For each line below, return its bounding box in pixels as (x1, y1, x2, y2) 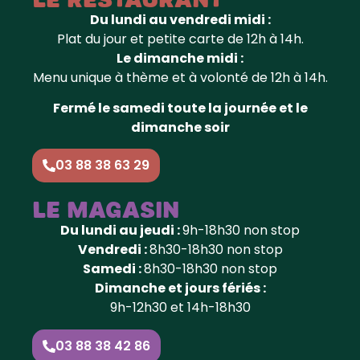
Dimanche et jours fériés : (94, 279, 266, 298)
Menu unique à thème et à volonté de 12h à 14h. (32, 67, 328, 87)
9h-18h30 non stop (182, 221, 300, 240)
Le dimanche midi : (117, 48, 243, 67)
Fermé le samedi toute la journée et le (52, 98, 308, 117)
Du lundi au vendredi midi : (89, 10, 271, 29)
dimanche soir (130, 117, 230, 137)
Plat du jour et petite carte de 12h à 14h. (56, 29, 304, 48)
